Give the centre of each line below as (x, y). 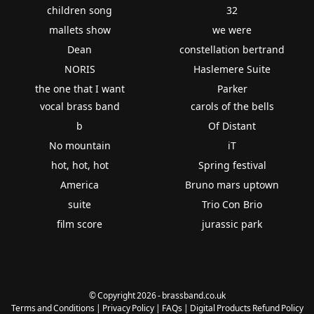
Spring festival (232, 165)
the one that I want (80, 88)
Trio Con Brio (232, 204)
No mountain (80, 145)
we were (232, 29)
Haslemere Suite (232, 69)
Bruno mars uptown (232, 184)
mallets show (80, 29)
